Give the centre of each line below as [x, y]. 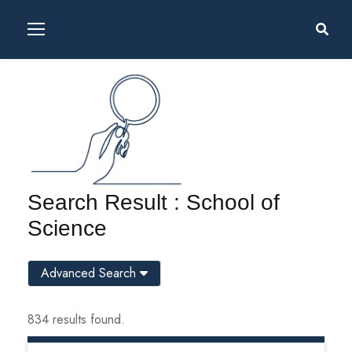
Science [67, 228]
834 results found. [76, 319]
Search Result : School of [154, 202]
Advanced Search [90, 273]
